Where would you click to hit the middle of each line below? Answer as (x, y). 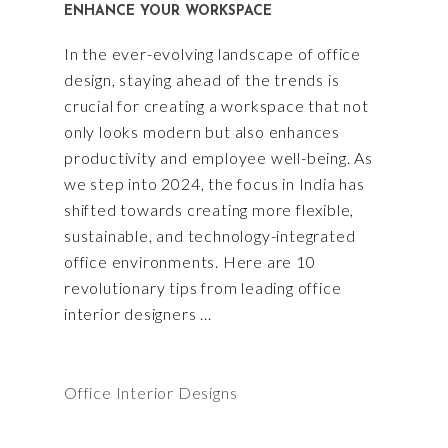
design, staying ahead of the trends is (202, 80)
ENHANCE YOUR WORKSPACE (168, 12)
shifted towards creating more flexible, (209, 210)
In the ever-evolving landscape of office (212, 54)
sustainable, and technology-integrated (210, 236)
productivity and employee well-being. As (218, 158)
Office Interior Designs (151, 393)
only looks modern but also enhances (202, 132)
